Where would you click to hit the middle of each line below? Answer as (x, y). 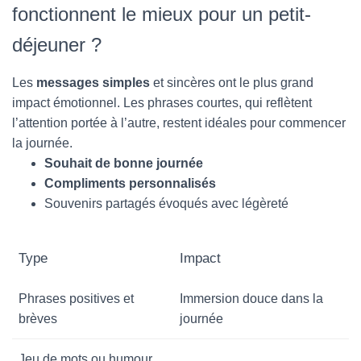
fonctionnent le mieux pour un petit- (162, 14)
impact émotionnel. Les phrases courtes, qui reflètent (162, 102)
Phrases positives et (76, 298)
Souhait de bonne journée (124, 163)
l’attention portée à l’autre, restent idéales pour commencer (179, 122)
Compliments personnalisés (130, 183)
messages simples (93, 82)
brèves (38, 318)
